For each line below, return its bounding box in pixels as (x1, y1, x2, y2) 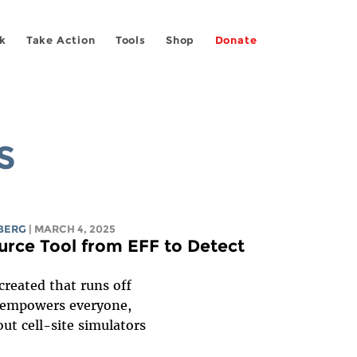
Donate (214, 34, 257, 47)
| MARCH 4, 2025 (29, 222, 116, 235)
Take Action (25, 34, 96, 47)
